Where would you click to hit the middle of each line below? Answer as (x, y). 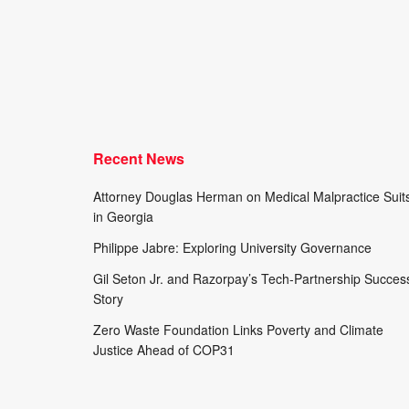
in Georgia (123, 217)
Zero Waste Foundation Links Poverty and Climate (238, 330)
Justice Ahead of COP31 (164, 350)
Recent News (139, 159)
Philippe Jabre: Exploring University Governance (232, 248)
